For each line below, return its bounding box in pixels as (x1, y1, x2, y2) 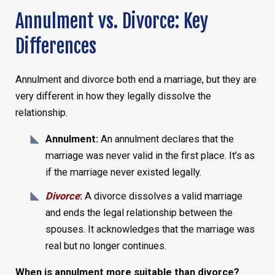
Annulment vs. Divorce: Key (15, 9, 208, 33)
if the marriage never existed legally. (45, 166, 202, 179)
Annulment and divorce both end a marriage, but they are (15, 73, 257, 85)
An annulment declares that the (98, 133, 234, 145)
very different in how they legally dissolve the (15, 90, 211, 102)
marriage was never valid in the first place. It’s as (45, 150, 255, 162)
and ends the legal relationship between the (45, 206, 233, 219)
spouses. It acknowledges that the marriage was (45, 223, 255, 235)
